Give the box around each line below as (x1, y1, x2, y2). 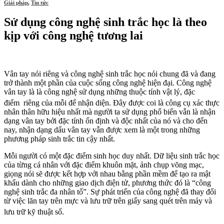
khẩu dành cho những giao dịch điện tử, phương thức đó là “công (4, 178, 211, 187)
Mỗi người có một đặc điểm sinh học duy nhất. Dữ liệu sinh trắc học (4, 151, 219, 160)
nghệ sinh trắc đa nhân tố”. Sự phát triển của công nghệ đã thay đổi (4, 187, 216, 196)
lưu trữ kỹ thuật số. (4, 207, 66, 216)
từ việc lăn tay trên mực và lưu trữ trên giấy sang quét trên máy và (4, 196, 212, 205)
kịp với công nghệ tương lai (4, 28, 143, 42)
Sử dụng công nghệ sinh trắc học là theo (4, 15, 207, 28)
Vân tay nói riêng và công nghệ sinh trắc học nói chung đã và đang (4, 69, 215, 78)
